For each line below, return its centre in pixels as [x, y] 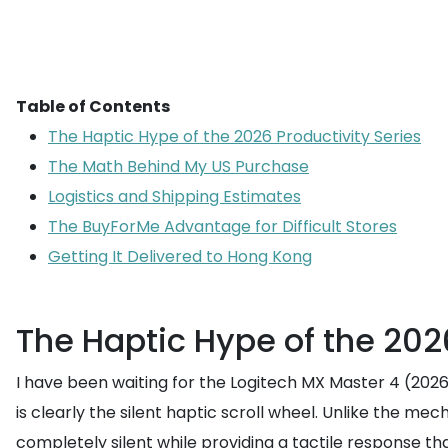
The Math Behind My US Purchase [178, 166]
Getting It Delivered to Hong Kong [180, 256]
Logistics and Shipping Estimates [174, 196]
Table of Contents [93, 106]
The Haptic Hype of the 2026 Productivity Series [234, 136]
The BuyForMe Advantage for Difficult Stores [222, 226]
